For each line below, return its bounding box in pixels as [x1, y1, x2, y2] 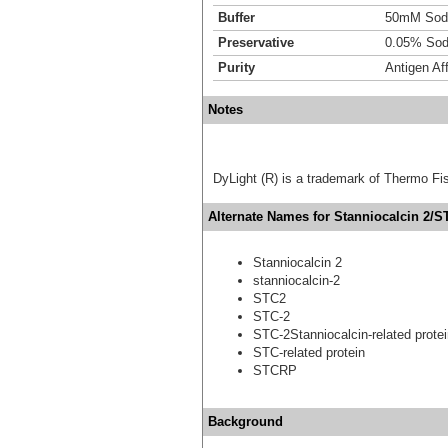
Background [208, 413, 283, 429]
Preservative [218, 34, 294, 50]
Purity [218, 59, 255, 75]
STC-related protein [253, 344, 365, 360]
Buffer [218, 9, 255, 25]
